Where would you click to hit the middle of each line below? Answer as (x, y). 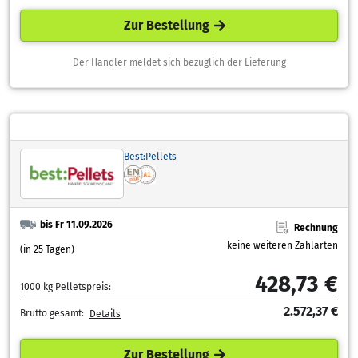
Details (105, 314)
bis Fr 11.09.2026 (84, 224)
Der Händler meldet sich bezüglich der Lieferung (179, 62)
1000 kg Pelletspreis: (66, 286)
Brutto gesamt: (53, 314)
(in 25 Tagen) (47, 249)
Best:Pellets (150, 156)
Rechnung (316, 227)
